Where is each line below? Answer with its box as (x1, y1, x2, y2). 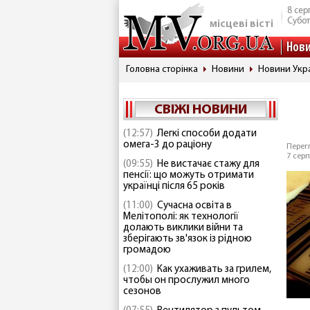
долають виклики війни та (123, 223, 243, 233)
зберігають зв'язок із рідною (123, 234, 252, 244)
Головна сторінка (126, 64, 198, 75)
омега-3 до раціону (123, 140, 212, 150)
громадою (123, 245, 171, 255)
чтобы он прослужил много (123, 275, 250, 286)
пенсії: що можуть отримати (123, 170, 254, 181)
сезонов (123, 286, 161, 297)
